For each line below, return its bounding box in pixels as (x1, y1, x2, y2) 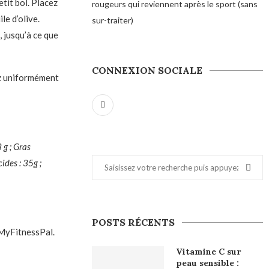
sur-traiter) (92, 15, 134, 26)
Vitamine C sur (176, 246, 241, 258)
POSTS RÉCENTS (92, 216, 175, 229)
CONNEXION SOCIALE (92, 64, 203, 77)
